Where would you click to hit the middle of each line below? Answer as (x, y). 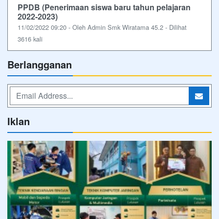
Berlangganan (40, 64)
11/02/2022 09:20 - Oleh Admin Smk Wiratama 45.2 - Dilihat (102, 27)
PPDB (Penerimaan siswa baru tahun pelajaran (104, 7)
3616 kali (30, 39)
